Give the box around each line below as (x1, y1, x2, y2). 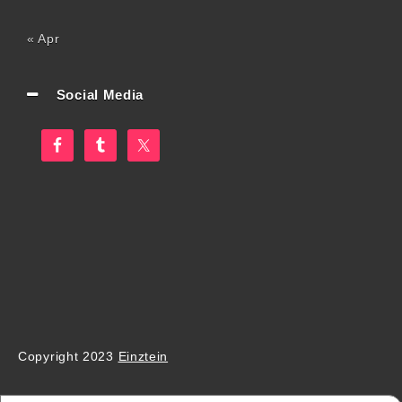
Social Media (56, 87, 144, 103)
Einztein (118, 349, 169, 364)
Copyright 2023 (18, 349, 118, 364)
